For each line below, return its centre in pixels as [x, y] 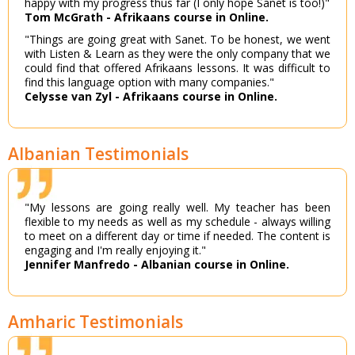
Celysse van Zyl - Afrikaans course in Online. [151, 97]
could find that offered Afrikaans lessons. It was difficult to [177, 68]
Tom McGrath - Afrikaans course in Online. [147, 17]
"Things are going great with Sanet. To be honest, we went [177, 40]
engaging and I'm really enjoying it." [115, 250]
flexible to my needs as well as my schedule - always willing [177, 222]
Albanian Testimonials [98, 154]
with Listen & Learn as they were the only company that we [177, 54]
